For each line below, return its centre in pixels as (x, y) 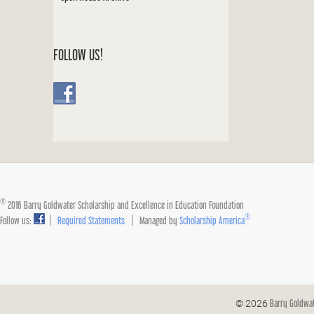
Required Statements (91, 220)
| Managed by (152, 220)
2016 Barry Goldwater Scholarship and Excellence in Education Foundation (129, 205)
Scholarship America (212, 220)
